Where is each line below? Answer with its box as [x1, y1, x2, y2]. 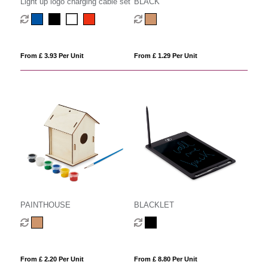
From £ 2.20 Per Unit [20, 255, 84, 263]
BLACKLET [133, 200, 174, 209]
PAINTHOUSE [20, 200, 71, 209]
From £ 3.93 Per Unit [20, 51, 84, 59]
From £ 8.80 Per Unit [133, 255, 197, 263]
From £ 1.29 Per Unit [133, 51, 197, 59]
